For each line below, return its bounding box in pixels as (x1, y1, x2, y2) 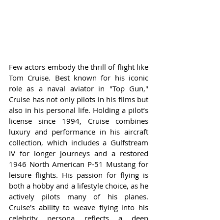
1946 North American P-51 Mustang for (9, 159, 148, 169)
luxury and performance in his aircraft (9, 127, 148, 137)
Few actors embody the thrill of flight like (9, 62, 148, 72)
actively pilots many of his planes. (9, 192, 148, 202)
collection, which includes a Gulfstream (9, 137, 148, 148)
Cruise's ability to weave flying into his (9, 202, 148, 213)
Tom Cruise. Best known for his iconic (9, 73, 148, 83)
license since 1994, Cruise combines (9, 116, 148, 126)
